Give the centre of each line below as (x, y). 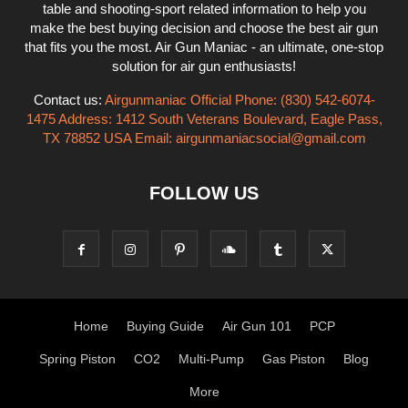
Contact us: (69, 100)
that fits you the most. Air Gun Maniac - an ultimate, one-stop (204, 47)
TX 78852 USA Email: (109, 138)
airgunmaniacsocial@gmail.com (270, 138)
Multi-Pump (211, 359)
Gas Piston (294, 359)
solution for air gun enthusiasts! (204, 66)
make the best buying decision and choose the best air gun (204, 28)
